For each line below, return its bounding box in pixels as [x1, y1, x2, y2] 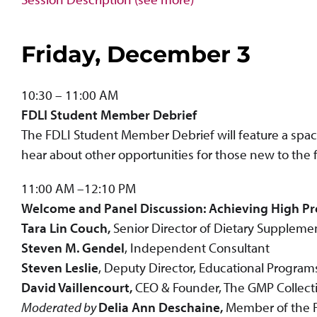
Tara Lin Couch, [21, 219, 113, 237]
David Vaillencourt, [21, 279, 132, 296]
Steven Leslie [21, 259, 98, 277]
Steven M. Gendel [21, 239, 125, 257]
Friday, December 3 [21, 40, 250, 68]
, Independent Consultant [125, 239, 270, 257]
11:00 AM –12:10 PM [21, 180, 136, 197]
